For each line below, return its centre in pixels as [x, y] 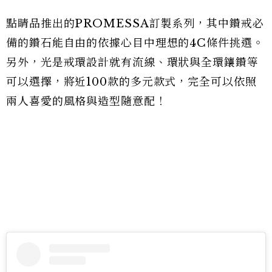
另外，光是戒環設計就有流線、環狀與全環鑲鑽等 [132, 62]
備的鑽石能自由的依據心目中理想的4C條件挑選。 [135, 43]
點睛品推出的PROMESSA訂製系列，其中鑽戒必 [135, 23]
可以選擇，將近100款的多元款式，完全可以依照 [131, 82]
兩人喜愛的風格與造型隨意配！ [87, 101]
